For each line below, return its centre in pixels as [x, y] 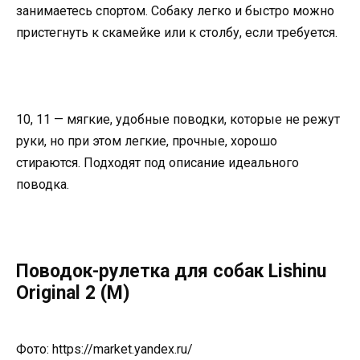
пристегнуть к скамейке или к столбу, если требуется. [177, 32]
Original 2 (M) [73, 293]
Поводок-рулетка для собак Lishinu [171, 272]
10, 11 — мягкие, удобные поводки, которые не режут [178, 119]
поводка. [43, 184]
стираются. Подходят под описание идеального [157, 162]
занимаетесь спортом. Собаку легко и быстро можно [175, 10]
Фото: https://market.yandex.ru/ [104, 350]
